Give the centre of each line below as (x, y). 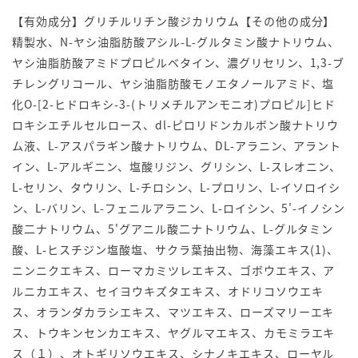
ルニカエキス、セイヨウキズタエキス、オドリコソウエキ (168, 291)
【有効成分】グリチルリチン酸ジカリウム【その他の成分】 (174, 21)
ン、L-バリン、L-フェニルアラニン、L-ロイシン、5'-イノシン (179, 208)
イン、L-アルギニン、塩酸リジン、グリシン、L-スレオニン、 (177, 167)
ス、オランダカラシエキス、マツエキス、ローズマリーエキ (173, 312)
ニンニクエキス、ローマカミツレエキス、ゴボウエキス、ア (174, 270)
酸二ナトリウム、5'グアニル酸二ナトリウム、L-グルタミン (173, 229)
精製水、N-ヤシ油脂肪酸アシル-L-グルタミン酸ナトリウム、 (176, 42)
